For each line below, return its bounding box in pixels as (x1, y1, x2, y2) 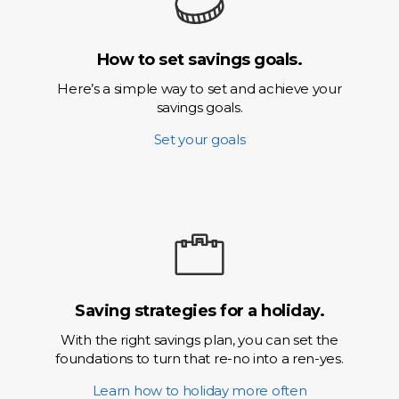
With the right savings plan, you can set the (61, 331, 338, 348)
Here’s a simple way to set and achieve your (57, 80, 342, 97)
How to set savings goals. (96, 50, 303, 69)
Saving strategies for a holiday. (75, 301, 324, 321)
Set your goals (153, 131, 246, 148)
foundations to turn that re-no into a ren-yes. (55, 350, 344, 367)
